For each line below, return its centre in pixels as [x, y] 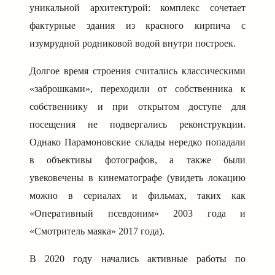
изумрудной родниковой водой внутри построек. [133, 43]
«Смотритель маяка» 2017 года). [97, 231]
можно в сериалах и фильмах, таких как [137, 195]
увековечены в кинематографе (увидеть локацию [137, 177]
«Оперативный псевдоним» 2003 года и [137, 213]
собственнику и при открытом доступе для [137, 106]
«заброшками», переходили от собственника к [137, 88]
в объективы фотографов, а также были [137, 160]
